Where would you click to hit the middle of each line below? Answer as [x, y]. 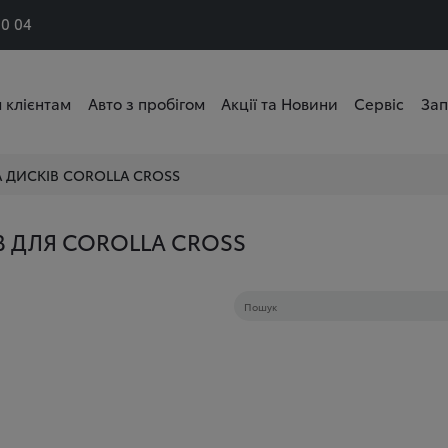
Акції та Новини [279, 102]
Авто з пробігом [146, 102]
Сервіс [379, 102]
